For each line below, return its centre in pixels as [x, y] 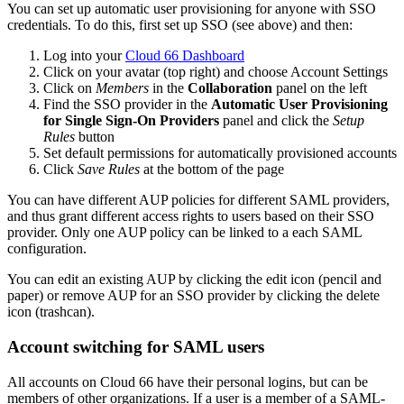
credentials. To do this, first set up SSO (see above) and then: [180, 25]
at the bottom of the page [212, 170]
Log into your [84, 56]
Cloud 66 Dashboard [185, 56]
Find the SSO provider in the [127, 105]
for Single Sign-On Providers [131, 121]
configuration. [47, 249]
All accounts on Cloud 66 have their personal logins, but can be [188, 381]
